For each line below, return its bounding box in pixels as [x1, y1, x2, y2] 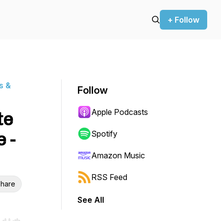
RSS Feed [91, 172, 127, 182]
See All [77, 195, 104, 205]
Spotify [91, 129, 117, 139]
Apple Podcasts [91, 107, 148, 117]
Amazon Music [91, 150, 145, 160]
